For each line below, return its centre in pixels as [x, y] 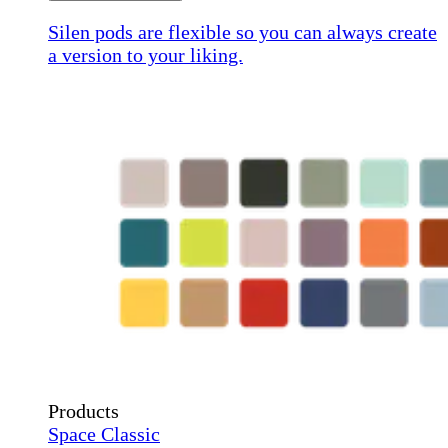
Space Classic [104, 433]
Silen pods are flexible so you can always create [242, 32]
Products [83, 410]
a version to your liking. [145, 55]
